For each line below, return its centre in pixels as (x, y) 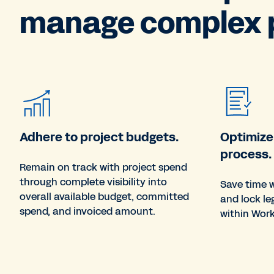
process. (246, 154)
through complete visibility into (93, 182)
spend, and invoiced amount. (87, 211)
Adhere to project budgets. (99, 137)
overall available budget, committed (104, 196)
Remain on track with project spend (103, 167)
